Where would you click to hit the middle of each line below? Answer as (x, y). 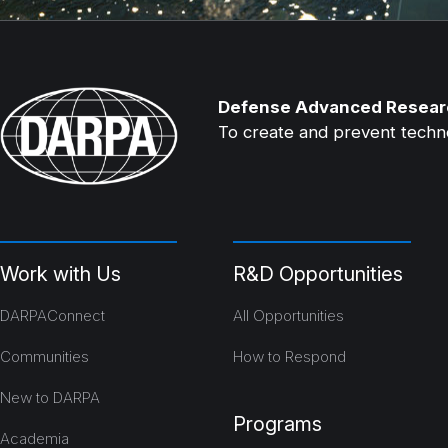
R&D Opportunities (318, 273)
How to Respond (290, 356)
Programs (278, 423)
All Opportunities (289, 315)
